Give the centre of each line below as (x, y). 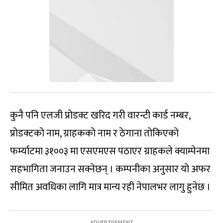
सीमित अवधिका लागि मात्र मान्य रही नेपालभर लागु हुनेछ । (110, 187)
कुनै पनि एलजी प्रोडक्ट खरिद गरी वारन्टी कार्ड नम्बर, (100, 116)
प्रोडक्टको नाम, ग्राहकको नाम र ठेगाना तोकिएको (94, 134)
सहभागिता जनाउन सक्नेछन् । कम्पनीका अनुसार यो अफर (110, 169)
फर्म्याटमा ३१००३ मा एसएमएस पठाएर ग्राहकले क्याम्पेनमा (110, 152)
